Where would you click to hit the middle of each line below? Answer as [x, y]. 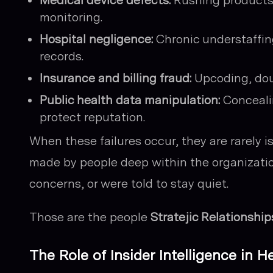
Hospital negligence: [96, 39]
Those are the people [90, 217]
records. [62, 56]
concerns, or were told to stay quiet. [129, 183]
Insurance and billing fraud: [115, 78]
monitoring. [71, 17]
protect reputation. [92, 117]
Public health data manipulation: [130, 100]
